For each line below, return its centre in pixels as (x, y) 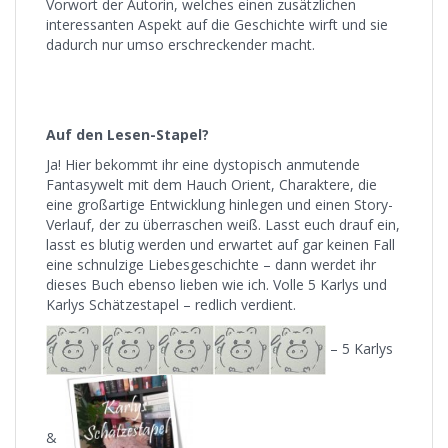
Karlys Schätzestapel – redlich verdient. (171, 304)
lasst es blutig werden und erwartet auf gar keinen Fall (220, 244)
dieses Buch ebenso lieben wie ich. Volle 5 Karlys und (216, 284)
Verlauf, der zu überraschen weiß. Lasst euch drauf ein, (223, 224)
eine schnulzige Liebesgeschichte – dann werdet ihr (211, 264)
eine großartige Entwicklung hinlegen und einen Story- (219, 204)
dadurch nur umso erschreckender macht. (180, 44)
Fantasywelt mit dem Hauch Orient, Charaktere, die (211, 184)
